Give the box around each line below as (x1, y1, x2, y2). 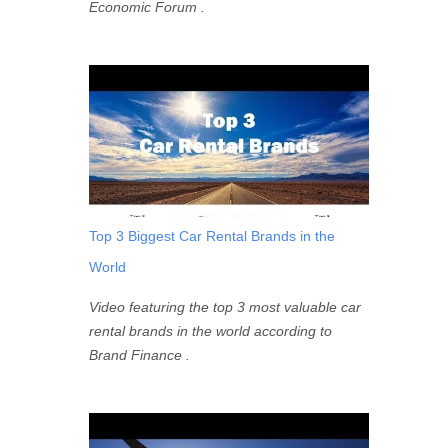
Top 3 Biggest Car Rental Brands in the (88, 228, 335, 244)
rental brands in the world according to (88, 323, 332, 339)
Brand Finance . (88, 347, 198, 363)
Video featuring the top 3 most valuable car (88, 299, 361, 315)
